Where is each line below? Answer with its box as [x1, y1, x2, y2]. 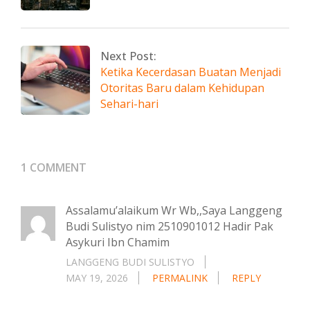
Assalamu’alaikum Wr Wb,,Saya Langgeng [66, 202, 282, 218]
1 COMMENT [21, 159, 86, 175]
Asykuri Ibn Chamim [66, 234, 170, 250]
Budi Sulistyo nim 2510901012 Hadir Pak [66, 218, 273, 234]
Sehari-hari [100, 95, 158, 111]
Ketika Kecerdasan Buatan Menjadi [100, 64, 281, 80]
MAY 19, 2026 [66, 271, 128, 284]
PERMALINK [152, 271, 208, 284]
